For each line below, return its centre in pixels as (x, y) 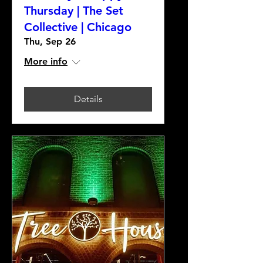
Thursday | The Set (74, 11)
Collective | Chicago (78, 27)
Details (88, 99)
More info (46, 61)
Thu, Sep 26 (50, 41)
